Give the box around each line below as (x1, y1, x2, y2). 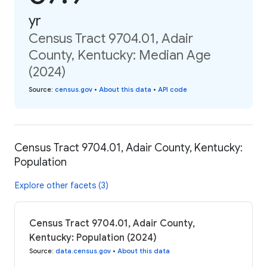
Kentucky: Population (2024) (29, 231, 157, 244)
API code (158, 85, 187, 94)
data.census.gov (55, 246, 111, 255)
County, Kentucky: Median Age (29, 47, 211, 64)
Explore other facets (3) (15, 179, 108, 191)
